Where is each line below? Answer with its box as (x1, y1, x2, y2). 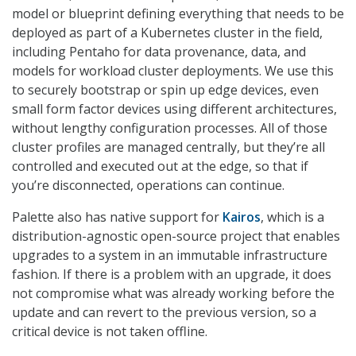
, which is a (261, 208, 324, 226)
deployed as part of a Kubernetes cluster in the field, (12, 24, 323, 42)
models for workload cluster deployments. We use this (12, 62, 334, 80)
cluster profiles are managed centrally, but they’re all (12, 138, 325, 157)
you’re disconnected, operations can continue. (12, 176, 284, 195)
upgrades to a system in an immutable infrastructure (12, 246, 327, 265)
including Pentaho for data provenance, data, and (12, 43, 306, 61)
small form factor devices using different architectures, (12, 100, 337, 118)
